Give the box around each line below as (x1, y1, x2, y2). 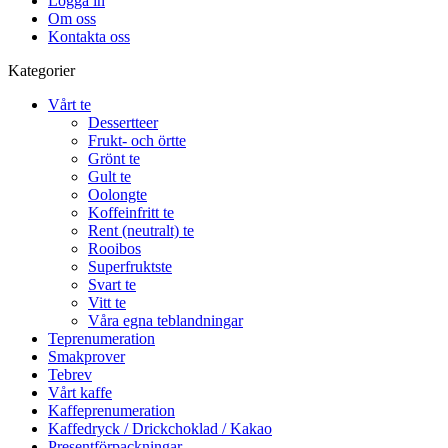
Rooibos (88, 240, 141, 257)
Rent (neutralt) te (88, 222, 194, 239)
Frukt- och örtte (88, 132, 186, 149)
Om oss (48, 10, 96, 27)
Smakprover (48, 348, 125, 365)
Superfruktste (88, 258, 172, 275)
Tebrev (48, 366, 92, 383)
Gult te (88, 168, 131, 185)
